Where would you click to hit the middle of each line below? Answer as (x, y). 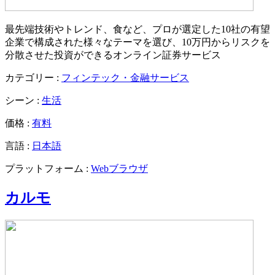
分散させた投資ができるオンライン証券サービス (113, 55)
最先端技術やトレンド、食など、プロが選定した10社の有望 (137, 29)
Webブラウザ (119, 168)
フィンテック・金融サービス (125, 77)
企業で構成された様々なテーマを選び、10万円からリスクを (137, 42)
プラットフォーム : (48, 168)
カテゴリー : (33, 77)
